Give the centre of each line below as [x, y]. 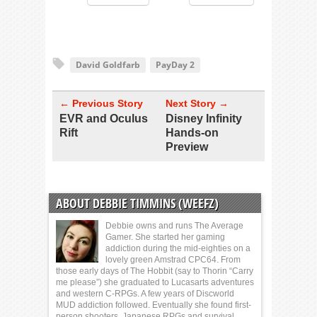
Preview [187, 147]
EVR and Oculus [104, 119]
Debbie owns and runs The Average [174, 226]
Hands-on [192, 133]
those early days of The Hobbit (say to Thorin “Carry [155, 271]
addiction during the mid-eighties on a [178, 249]
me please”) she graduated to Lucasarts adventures [155, 283]
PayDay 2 [175, 65]
